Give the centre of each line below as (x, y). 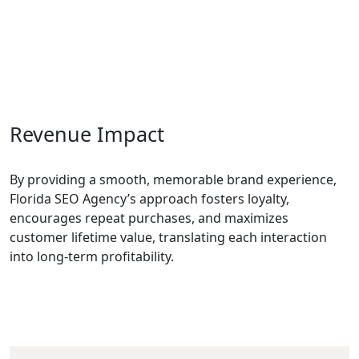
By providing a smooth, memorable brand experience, (173, 179)
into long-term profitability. (92, 256)
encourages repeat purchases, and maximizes (149, 218)
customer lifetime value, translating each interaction (168, 237)
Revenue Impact (87, 134)
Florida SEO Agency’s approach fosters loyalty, (149, 199)
